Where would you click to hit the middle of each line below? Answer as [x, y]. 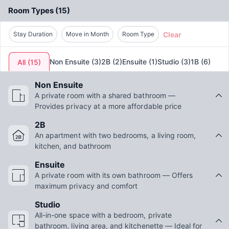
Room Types [31, 10]
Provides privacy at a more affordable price [108, 106]
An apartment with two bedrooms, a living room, [116, 135]
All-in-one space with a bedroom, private [103, 215]
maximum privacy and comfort [86, 186]
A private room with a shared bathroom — [105, 96]
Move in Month [87, 34]
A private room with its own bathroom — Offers [114, 175]
